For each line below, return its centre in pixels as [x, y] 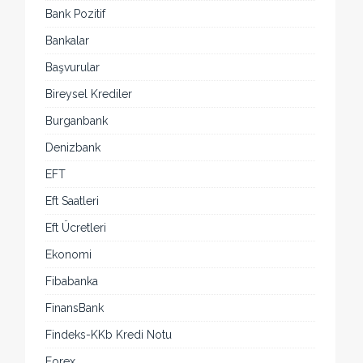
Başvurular [73, 68]
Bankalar [68, 41]
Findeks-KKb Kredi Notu [109, 335]
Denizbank [73, 148]
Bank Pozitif [76, 14]
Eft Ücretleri [76, 228]
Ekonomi [69, 255]
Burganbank [77, 121]
